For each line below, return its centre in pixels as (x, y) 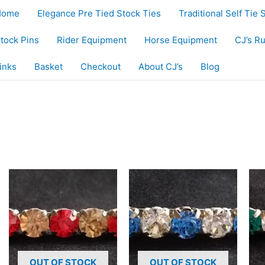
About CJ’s (161, 67)
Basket (49, 67)
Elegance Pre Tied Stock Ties (99, 13)
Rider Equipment (92, 40)
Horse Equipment (181, 40)
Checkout (101, 67)
